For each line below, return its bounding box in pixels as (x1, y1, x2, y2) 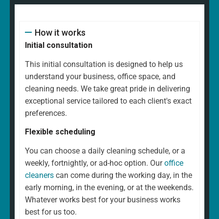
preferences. (25, 108, 67, 118)
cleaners (25, 170, 54, 180)
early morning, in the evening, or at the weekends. (25, 182, 194, 192)
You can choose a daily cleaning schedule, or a (25, 146, 185, 155)
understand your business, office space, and (25, 71, 175, 81)
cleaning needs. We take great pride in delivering (25, 84, 190, 93)
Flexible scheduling (25, 127, 95, 136)
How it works (34, 27, 86, 38)
